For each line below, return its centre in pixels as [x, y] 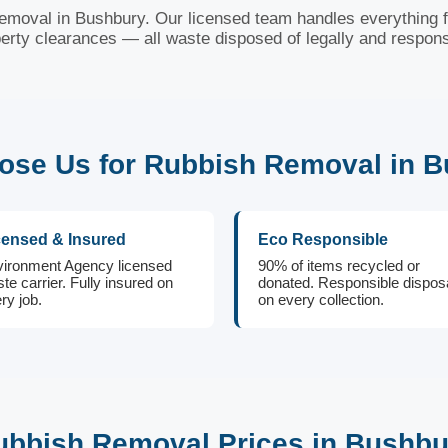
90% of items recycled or [339, 265]
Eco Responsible [323, 239]
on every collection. [321, 299]
